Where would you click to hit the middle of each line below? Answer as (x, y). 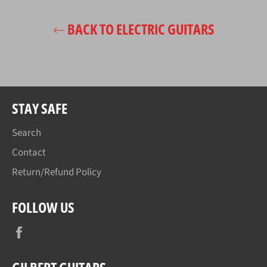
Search (27, 133)
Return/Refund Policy (57, 172)
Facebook (52, 231)
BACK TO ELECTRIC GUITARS (139, 29)
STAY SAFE (40, 108)
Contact (29, 152)
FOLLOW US (43, 207)
